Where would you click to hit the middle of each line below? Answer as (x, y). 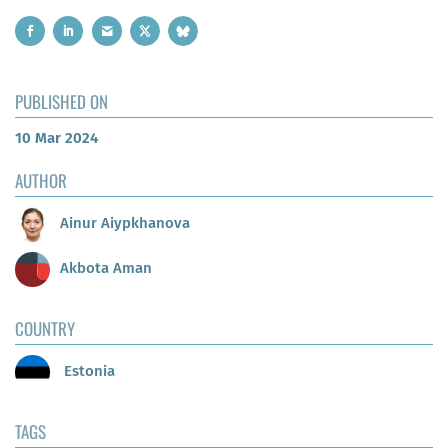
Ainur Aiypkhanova (125, 223)
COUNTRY (45, 328)
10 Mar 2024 (56, 137)
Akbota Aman (106, 268)
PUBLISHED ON (61, 101)
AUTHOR (41, 180)
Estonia (87, 371)
